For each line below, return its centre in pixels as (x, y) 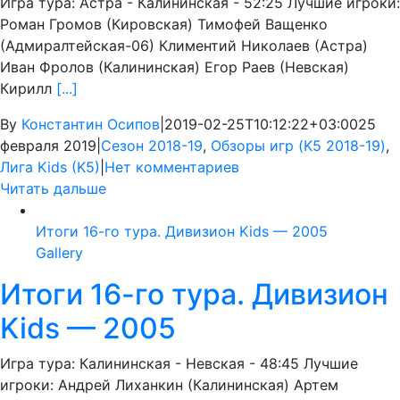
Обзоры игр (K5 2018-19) (298, 146)
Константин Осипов (91, 125)
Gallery (59, 253)
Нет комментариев (172, 167)
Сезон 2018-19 (152, 146)
